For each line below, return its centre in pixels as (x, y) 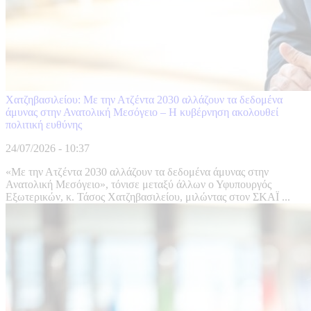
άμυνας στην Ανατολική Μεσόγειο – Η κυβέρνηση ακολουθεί (142, 112)
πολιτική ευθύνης (44, 125)
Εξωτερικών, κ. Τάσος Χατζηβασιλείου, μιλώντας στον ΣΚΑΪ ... (148, 197)
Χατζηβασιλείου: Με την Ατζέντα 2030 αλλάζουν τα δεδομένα (144, 100)
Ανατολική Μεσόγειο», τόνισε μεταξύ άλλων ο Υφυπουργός (138, 185)
